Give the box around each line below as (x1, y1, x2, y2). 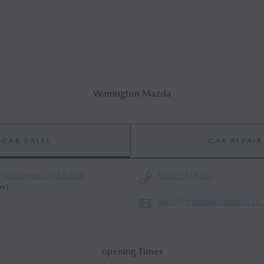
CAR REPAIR (208, 136, 263, 145)
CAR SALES (1, 136, 52, 145)
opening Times (101, 246, 163, 257)
